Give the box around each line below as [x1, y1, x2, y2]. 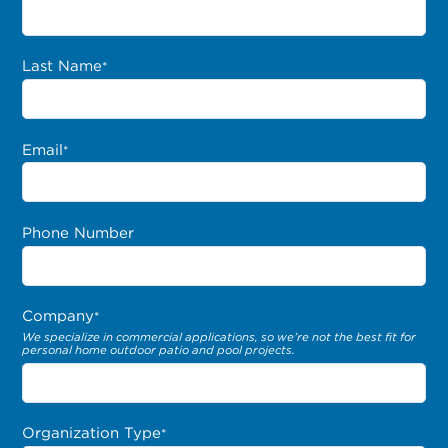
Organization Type [22, 424, 162, 443]
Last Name [22, 57, 103, 76]
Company [22, 307, 95, 326]
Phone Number [22, 223, 135, 242]
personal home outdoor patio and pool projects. [22, 342, 296, 357]
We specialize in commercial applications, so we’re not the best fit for [22, 329, 417, 344]
